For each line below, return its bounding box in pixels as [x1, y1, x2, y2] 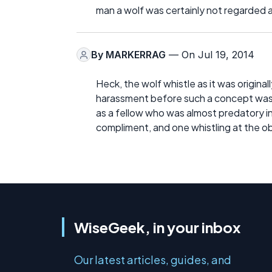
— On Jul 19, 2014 [166, 49, 254, 61]
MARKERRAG [106, 49, 166, 61]
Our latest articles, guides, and [74, 253, 231, 267]
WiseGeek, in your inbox [74, 218, 240, 237]
